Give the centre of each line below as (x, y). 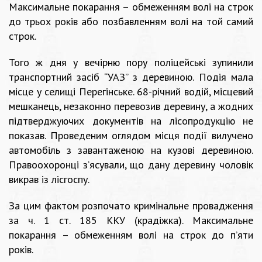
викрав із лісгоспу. (49, 180)
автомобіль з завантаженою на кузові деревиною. (131, 150)
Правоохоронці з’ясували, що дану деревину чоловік (131, 165)
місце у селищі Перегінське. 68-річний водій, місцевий (131, 92)
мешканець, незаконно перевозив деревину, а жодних (131, 106)
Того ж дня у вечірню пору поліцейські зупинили (131, 63)
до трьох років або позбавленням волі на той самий (131, 22)
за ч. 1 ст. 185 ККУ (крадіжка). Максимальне (131, 220)
